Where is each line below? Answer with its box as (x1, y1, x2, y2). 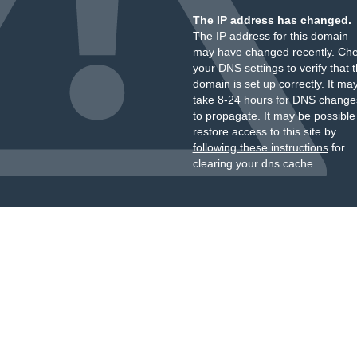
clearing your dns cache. (192, 157, 316, 170)
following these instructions (192, 141, 328, 154)
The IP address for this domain (192, 29, 348, 42)
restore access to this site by (192, 125, 336, 138)
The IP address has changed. (192, 14, 351, 26)
